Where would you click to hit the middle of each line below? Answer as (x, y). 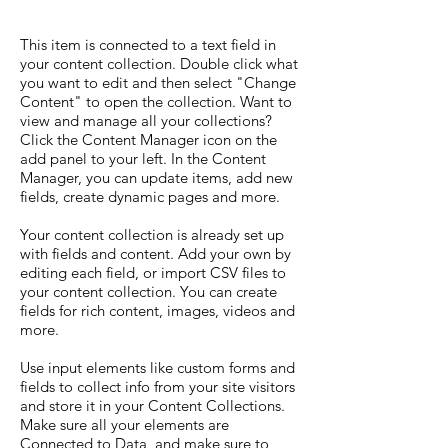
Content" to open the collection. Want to (156, 101)
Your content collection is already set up (152, 234)
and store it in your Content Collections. (152, 405)
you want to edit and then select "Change (158, 82)
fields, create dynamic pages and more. (150, 196)
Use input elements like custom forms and (157, 367)
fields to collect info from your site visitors (157, 386)
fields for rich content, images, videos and (157, 310)
